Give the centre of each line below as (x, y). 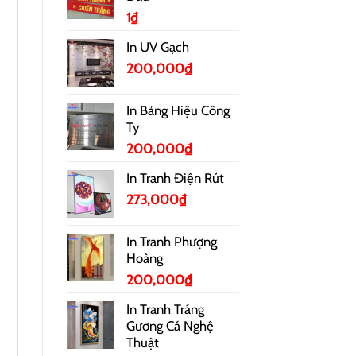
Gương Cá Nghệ (170, 325)
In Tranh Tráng (165, 309)
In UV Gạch (157, 46)
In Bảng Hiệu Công (178, 110)
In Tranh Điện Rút (175, 178)
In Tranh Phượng (171, 241)
